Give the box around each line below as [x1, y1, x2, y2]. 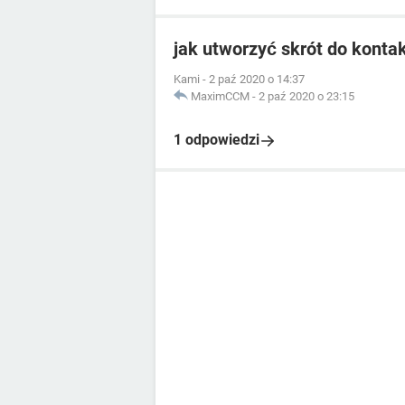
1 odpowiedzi [174, 131, 259, 148]
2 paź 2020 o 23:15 [259, 89, 354, 103]
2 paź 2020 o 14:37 [209, 72, 305, 86]
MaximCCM [191, 89, 250, 103]
